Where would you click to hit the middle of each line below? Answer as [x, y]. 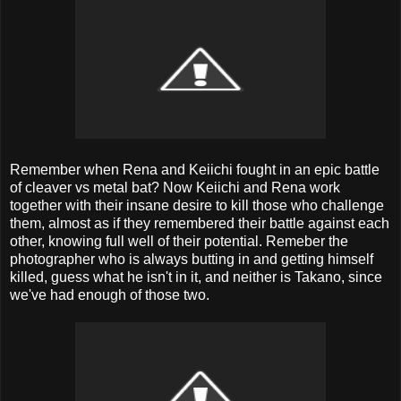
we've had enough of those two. [110, 294]
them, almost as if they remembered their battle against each [200, 223]
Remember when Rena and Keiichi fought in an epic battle [195, 169]
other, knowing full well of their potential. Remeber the [179, 241]
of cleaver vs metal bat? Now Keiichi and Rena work [175, 187]
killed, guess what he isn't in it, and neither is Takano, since [196, 277]
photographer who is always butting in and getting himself [192, 259]
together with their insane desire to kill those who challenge [197, 205]
